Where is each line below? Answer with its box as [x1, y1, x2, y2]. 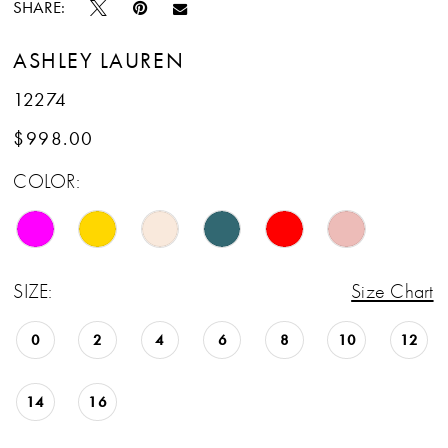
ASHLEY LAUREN [13, 47, 185, 73]
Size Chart [351, 279, 434, 303]
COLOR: [13, 170, 80, 194]
